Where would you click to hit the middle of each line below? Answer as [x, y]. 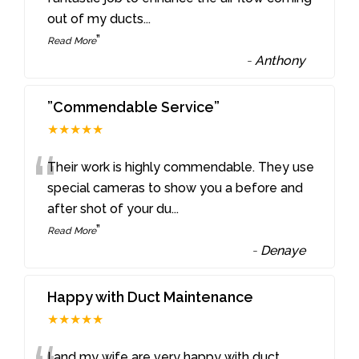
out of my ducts [96, 19]
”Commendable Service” [134, 107]
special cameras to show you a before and [175, 188]
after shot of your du [110, 209]
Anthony [280, 61]
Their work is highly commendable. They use [181, 167]
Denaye [283, 251]
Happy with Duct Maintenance [151, 297]
